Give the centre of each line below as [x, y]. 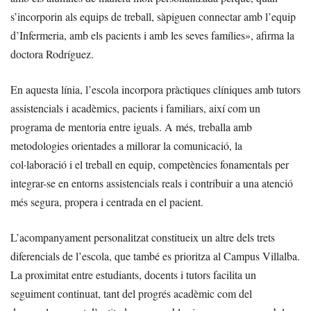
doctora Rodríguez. [52, 54]
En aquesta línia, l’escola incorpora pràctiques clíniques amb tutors [155, 90]
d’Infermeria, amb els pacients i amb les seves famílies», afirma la [152, 35]
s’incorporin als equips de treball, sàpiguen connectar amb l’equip [153, 17]
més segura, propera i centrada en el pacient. [107, 202]
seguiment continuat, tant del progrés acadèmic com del [131, 294]
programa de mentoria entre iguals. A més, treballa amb [131, 127]
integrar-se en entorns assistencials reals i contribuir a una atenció [152, 183]
